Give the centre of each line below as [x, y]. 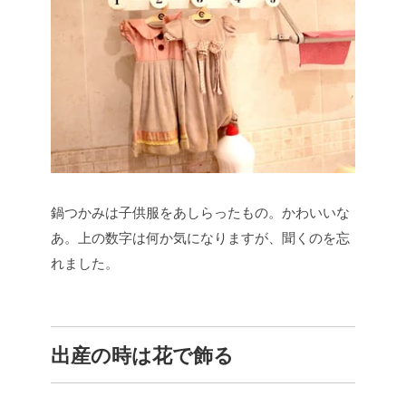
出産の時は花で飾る [142, 355]
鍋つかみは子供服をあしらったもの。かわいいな [200, 212]
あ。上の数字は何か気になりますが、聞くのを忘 [200, 237]
